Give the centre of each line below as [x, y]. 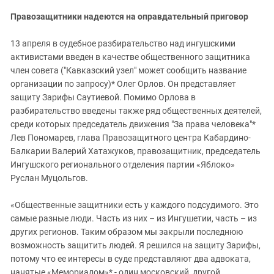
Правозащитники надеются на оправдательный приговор [129, 17]
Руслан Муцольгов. [49, 178]
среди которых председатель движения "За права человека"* [133, 124]
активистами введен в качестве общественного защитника [130, 57]
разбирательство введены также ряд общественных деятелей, [136, 111]
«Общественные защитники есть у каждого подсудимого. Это [135, 205]
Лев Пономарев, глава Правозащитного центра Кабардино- [131, 138]
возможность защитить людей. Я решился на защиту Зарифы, [135, 246]
